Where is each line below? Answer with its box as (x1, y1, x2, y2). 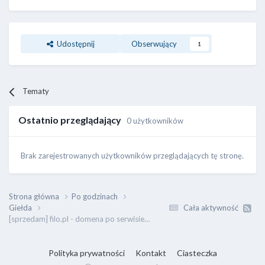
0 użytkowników (127, 116, 183, 126)
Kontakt (135, 248, 166, 258)
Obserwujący (131, 39, 177, 49)
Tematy (22, 86, 50, 96)
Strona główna (9, 192, 61, 201)
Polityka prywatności (48, 248, 125, 258)
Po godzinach (72, 192, 119, 201)
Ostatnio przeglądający (18, 114, 127, 126)
